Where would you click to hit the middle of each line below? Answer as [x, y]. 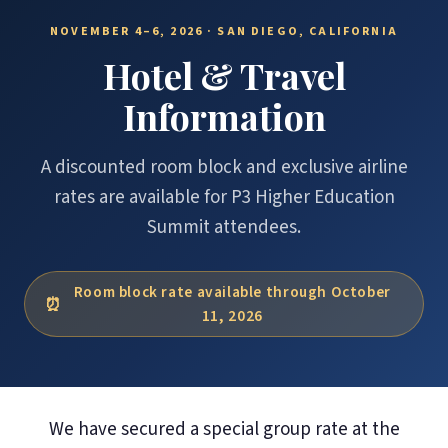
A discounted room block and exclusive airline [224, 167]
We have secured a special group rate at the [224, 429]
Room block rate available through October [232, 292]
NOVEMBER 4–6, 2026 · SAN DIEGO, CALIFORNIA [224, 31]
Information [224, 116]
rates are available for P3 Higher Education [224, 197]
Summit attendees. [224, 227]
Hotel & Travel [224, 75]
